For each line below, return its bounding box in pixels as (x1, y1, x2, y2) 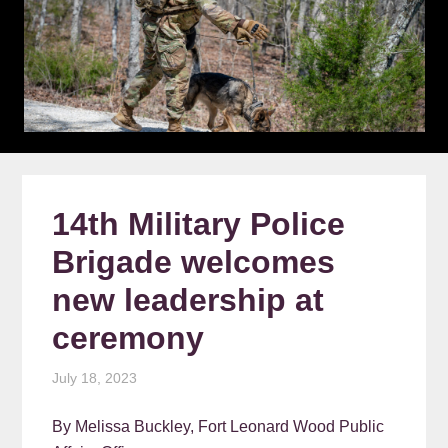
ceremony (52, 320, 205, 357)
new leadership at (52, 282, 325, 319)
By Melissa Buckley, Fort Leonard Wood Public (52, 418, 385, 436)
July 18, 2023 (52, 370, 138, 387)
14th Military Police (52, 206, 346, 243)
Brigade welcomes (52, 244, 336, 281)
